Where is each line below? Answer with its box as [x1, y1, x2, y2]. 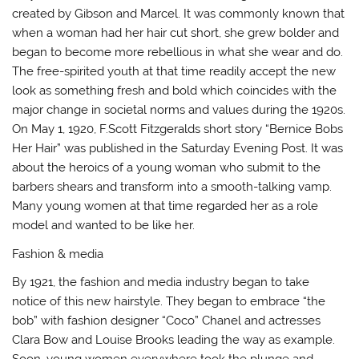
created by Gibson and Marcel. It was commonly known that [12, 6, 345, 22]
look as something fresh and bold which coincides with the [12, 83, 337, 99]
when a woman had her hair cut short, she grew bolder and [12, 26, 340, 41]
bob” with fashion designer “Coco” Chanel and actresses [12, 313, 321, 329]
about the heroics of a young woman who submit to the [12, 160, 321, 175]
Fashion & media [12, 246, 104, 261]
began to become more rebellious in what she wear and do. [12, 45, 344, 60]
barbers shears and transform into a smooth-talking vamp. [12, 179, 333, 195]
